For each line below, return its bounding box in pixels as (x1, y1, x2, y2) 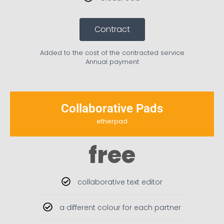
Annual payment (85, 57, 139, 67)
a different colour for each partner (59, 202, 181, 213)
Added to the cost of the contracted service (39, 48, 184, 58)
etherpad (96, 116, 127, 126)
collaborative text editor (77, 177, 163, 187)
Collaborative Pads (61, 101, 163, 116)
